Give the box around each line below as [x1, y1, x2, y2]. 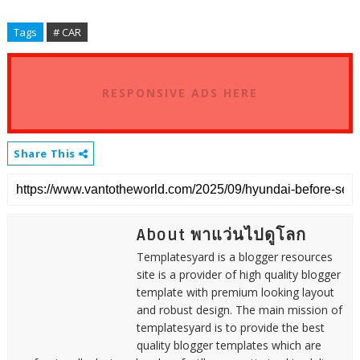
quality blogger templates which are [136, 337, 321, 353]
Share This [13, 145, 79, 161]
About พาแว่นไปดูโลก [136, 225, 306, 245]
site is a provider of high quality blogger [136, 266, 341, 282]
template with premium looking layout [136, 284, 334, 300]
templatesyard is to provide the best [136, 319, 325, 335]
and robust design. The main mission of [136, 301, 342, 317]
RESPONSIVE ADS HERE [101, 84, 258, 100]
